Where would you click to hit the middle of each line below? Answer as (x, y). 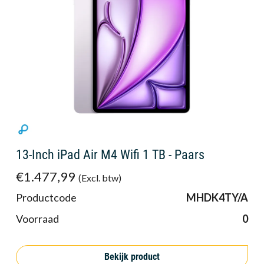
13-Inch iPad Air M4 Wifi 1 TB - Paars (110, 154)
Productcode (46, 197)
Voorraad (37, 218)
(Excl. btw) (100, 177)
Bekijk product (132, 257)
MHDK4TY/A (217, 197)
